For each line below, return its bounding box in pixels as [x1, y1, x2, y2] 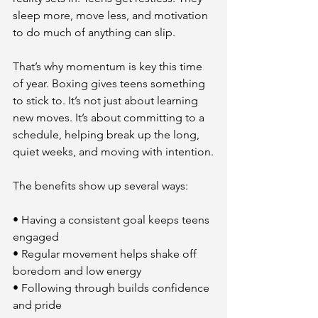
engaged [13, 230, 59, 243]
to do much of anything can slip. [13, 26, 175, 39]
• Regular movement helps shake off [13, 247, 199, 261]
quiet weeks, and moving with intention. [13, 145, 214, 158]
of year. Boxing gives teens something [13, 77, 208, 90]
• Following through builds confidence [13, 281, 212, 295]
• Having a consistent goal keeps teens [13, 213, 212, 226]
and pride [13, 298, 62, 312]
